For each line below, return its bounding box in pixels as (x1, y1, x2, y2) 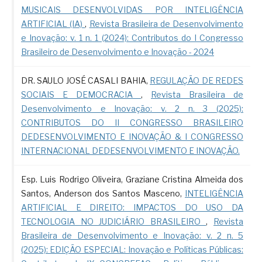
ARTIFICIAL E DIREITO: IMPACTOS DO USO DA (20, 202, 244, 213)
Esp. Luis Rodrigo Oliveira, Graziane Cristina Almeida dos (20, 174, 244, 185)
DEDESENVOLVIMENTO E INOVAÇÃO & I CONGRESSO (20, 132, 244, 142)
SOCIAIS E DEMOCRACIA (20, 89, 141, 100)
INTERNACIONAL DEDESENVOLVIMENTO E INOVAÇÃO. (20, 146, 240, 156)
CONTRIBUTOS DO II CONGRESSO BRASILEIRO (20, 118, 244, 128)
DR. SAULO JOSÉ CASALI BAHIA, (20, 75, 150, 86)
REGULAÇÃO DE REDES (150, 75, 244, 86)
